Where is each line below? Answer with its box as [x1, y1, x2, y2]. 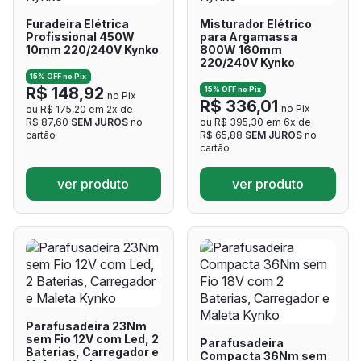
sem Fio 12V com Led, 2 [25, 332, 159, 346]
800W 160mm [200, 43, 282, 56]
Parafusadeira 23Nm [25, 319, 147, 334]
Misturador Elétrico [200, 17, 312, 31]
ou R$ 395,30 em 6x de [200, 116, 311, 129]
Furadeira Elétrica [25, 17, 129, 31]
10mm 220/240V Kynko [25, 43, 159, 56]
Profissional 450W [25, 30, 135, 44]
